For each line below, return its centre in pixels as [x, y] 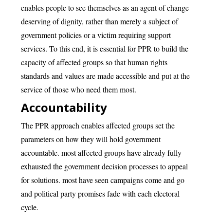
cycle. [29, 207]
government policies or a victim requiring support [96, 35]
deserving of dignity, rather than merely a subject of [99, 21]
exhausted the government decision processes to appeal [104, 166]
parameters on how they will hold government [91, 139]
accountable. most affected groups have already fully [101, 153]
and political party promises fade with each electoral [100, 193]
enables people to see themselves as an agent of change [105, 8]
